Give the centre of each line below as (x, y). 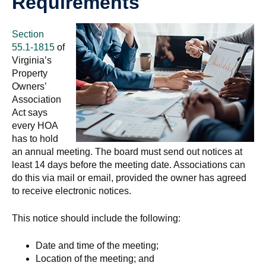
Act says (30, 113)
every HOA (35, 126)
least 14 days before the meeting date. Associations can (129, 165)
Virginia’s (32, 60)
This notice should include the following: (96, 218)
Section (28, 34)
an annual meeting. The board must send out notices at (127, 152)
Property (30, 73)
